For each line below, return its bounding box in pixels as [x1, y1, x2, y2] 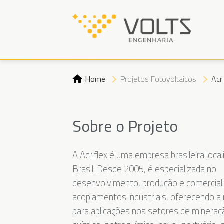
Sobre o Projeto [72, 114, 178, 138]
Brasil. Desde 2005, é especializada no [72, 162, 216, 176]
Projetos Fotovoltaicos [120, 73, 196, 85]
